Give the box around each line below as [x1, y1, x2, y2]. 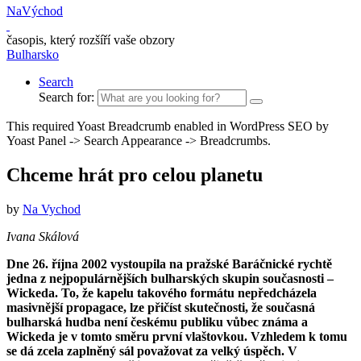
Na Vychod [23, 201, 81, 216]
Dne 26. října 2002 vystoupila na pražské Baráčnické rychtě [6, 256, 332, 271]
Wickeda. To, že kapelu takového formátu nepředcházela [6, 285, 317, 300]
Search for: [39, 90, 94, 104]
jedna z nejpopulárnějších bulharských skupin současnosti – [6, 271, 334, 285]
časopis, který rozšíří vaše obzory [6, 33, 175, 47]
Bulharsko [6, 48, 59, 61]
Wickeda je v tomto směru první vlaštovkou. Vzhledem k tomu [6, 329, 347, 343]
